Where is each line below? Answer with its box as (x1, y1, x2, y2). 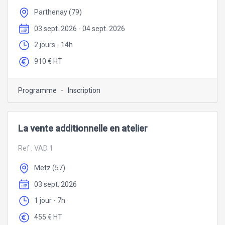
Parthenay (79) (34, 8, 82, 16)
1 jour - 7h (34, 196, 65, 205)
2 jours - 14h (34, 41, 73, 49)
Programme (18, 86, 57, 94)
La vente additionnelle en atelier (18, 123, 148, 134)
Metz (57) (34, 163, 65, 172)
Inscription (68, 86, 100, 94)
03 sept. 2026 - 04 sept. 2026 (34, 24, 125, 33)
